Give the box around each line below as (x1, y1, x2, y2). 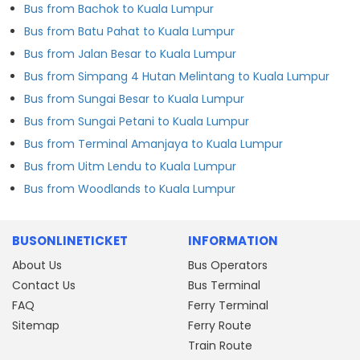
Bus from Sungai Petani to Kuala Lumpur (24, 112, 249, 129)
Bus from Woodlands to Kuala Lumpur (24, 180, 235, 197)
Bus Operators (188, 256, 268, 273)
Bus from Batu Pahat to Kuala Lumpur (24, 22, 235, 39)
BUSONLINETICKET (12, 231, 128, 249)
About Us (12, 256, 62, 273)
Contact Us (12, 276, 76, 293)
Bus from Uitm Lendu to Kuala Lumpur (24, 157, 236, 174)
